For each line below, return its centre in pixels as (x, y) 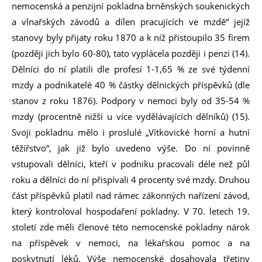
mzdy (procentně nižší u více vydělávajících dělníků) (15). (131, 116)
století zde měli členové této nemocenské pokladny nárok (131, 227)
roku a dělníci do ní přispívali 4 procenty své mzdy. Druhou (131, 180)
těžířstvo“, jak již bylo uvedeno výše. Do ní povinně (131, 148)
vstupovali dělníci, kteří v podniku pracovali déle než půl (131, 164)
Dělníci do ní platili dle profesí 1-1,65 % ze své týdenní (131, 69)
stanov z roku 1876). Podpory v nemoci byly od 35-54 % (131, 101)
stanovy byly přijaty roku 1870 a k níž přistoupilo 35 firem (131, 37)
